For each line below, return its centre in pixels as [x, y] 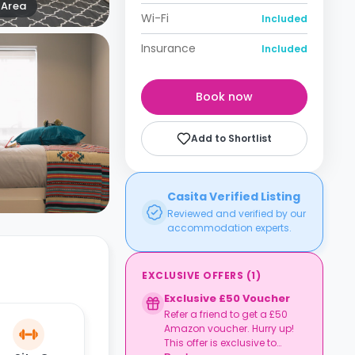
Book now [224, 97]
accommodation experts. [229, 228]
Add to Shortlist [231, 138]
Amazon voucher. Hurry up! [229, 328]
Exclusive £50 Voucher [227, 298]
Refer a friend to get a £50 [226, 314]
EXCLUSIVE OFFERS [193, 275]
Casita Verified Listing [234, 197]
